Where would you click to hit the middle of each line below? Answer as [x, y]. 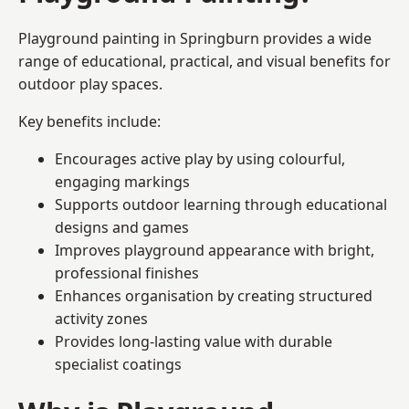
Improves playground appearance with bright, [215, 250]
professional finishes [127, 273]
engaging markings [122, 181]
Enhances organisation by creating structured [214, 295]
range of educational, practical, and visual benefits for [204, 61]
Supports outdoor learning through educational [221, 204]
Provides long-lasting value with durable [194, 341]
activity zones [101, 318]
